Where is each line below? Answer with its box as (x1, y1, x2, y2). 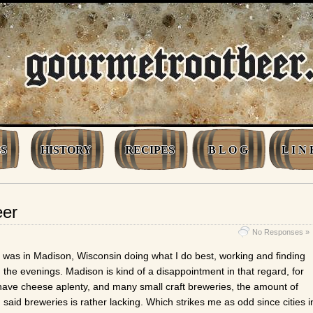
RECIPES (125, 144, 175, 156)
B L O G (208, 144, 248, 156)
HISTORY (41, 144, 92, 156)
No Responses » (252, 228, 310, 236)
